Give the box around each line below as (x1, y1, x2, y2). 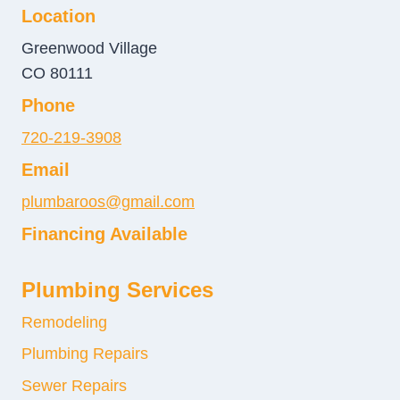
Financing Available (21, 223, 187, 244)
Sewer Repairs (21, 376, 127, 395)
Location (21, 5, 96, 26)
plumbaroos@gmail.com (21, 192, 195, 211)
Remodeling (21, 312, 107, 331)
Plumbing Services (21, 277, 213, 302)
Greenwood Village (21, 38, 157, 57)
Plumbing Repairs (21, 345, 148, 363)
